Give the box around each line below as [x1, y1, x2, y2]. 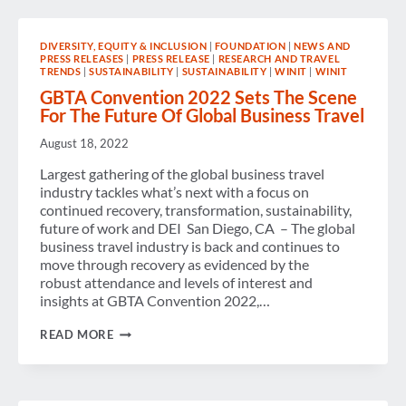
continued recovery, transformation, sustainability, [40, 201, 352, 219]
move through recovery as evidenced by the [40, 256, 309, 274]
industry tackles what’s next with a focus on [40, 183, 309, 201]
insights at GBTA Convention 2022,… [40, 292, 270, 310]
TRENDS [40, 65, 82, 78]
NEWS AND [294, 40, 351, 53]
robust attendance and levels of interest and [40, 274, 313, 292]
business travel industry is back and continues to [40, 237, 340, 256]
